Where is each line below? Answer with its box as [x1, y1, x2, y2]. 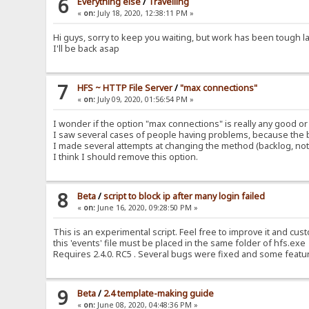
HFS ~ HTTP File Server [77, 82, 173, 94]
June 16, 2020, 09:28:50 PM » [95, 203, 199, 213]
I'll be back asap [53, 43, 120, 55]
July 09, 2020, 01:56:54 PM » [95, 94, 195, 105]
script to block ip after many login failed [103, 190, 266, 203]
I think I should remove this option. [53, 151, 199, 163]
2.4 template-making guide [103, 288, 215, 300]
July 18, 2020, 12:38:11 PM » [95, 8, 195, 19]
